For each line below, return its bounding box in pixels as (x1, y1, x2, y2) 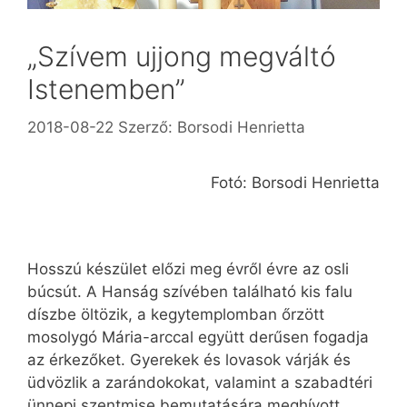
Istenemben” (27, 73, 185, 106)
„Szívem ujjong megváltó (27, 40, 336, 74)
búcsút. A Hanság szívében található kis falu (27, 283, 352, 302)
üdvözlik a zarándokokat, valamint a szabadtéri (27, 373, 372, 392)
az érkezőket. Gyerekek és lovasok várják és (27, 351, 351, 370)
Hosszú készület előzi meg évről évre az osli (27, 260, 349, 279)
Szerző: (118, 117, 177, 136)
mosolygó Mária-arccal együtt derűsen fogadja (27, 328, 369, 347)
